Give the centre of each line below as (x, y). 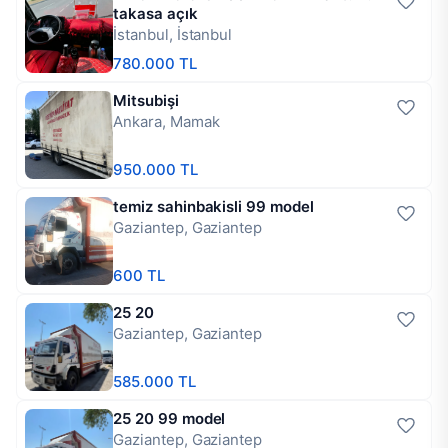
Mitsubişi (146, 100)
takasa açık (155, 13)
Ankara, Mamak (166, 121)
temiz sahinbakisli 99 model (213, 206)
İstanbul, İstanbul (173, 34)
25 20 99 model (169, 418)
